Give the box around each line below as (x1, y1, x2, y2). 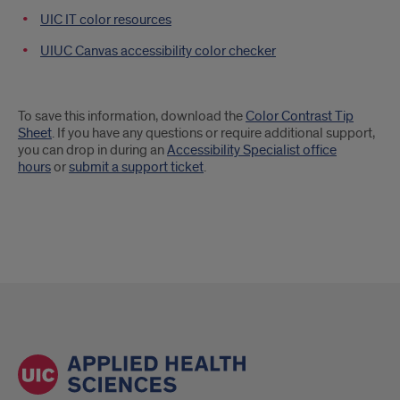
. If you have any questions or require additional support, (52, 124, 375, 142)
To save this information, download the (18, 107, 246, 125)
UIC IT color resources (40, 11, 171, 29)
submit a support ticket (69, 158, 204, 176)
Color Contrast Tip (246, 107, 354, 125)
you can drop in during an (18, 141, 167, 159)
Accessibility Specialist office (167, 141, 337, 159)
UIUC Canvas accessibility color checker (40, 42, 276, 60)
